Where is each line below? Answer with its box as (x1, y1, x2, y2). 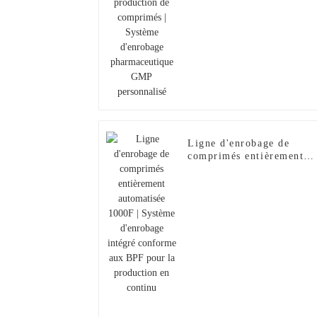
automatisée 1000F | (188, 163, 289, 175)
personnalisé (188, 18, 250, 30)
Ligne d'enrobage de (188, 138, 290, 149)
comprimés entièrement (188, 151, 304, 162)
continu (188, 214, 225, 226)
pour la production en (188, 202, 297, 213)
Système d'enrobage (188, 176, 287, 188)
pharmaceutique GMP (188, 6, 294, 17)
